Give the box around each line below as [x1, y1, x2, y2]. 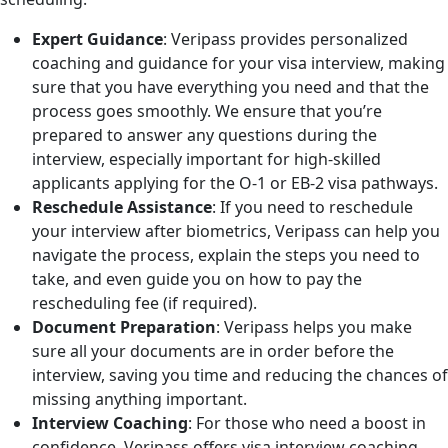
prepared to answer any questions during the [32, 124, 377, 147]
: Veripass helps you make [216, 316, 412, 339]
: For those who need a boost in [188, 412, 426, 435]
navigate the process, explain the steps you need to [32, 244, 420, 267]
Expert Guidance [32, 28, 163, 51]
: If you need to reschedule [212, 196, 413, 219]
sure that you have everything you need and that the [32, 76, 429, 99]
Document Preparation [32, 316, 216, 339]
